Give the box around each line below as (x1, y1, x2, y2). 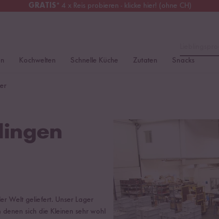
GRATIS (28, 2, 56, 10)
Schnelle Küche (70, 57, 118, 65)
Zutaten (133, 57, 157, 65)
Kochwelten (19, 57, 56, 65)
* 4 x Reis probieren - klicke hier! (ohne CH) (56, 2, 191, 10)
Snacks (172, 57, 195, 65)
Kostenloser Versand (127, 3, 193, 9)
